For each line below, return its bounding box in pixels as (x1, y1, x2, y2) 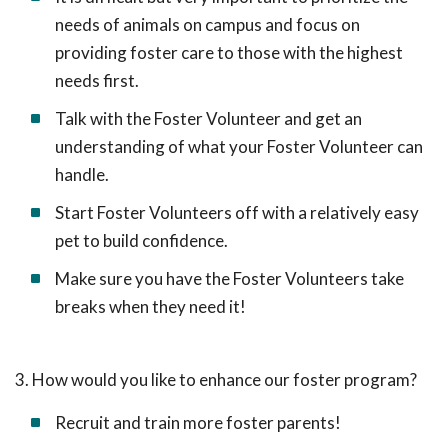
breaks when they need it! (55, 296, 246, 317)
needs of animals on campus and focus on (55, 14, 360, 35)
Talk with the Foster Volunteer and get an (55, 108, 362, 129)
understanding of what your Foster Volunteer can (55, 136, 423, 157)
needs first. (55, 70, 139, 91)
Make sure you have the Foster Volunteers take (55, 268, 404, 289)
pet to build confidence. (55, 230, 228, 251)
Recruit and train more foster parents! (55, 412, 341, 433)
